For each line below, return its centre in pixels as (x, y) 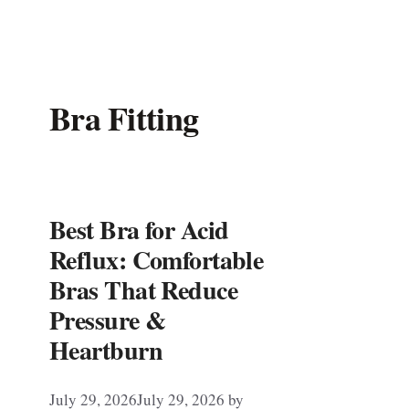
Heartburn (106, 351)
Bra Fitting (124, 118)
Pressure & (108, 320)
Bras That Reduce (144, 290)
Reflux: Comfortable (157, 260)
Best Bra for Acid (139, 230)
